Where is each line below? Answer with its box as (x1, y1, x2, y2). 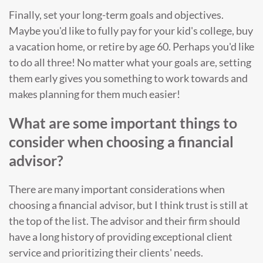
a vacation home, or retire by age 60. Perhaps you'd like (9, 39, 254, 53)
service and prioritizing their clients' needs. (9, 246, 203, 259)
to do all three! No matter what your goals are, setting (9, 55, 251, 69)
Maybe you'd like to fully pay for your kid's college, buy (9, 23, 253, 37)
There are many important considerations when (9, 183, 225, 196)
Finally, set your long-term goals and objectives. (9, 8, 224, 21)
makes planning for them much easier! (9, 87, 180, 100)
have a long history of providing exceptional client (9, 230, 232, 244)
